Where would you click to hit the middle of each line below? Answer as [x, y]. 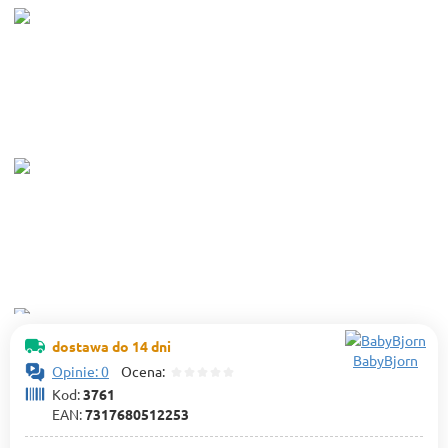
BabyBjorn [385, 360]
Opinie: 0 [80, 371]
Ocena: [140, 371]
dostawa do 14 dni [111, 346]
